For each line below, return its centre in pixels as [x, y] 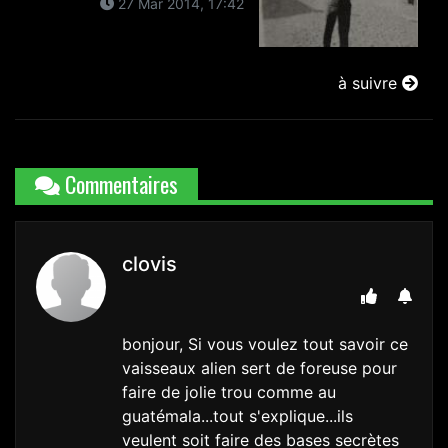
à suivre [370, 83]
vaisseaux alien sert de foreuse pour [259, 368]
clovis [149, 264]
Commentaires [119, 184]
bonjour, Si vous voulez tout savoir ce [265, 344]
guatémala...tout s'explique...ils [237, 416]
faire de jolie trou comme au [229, 392]
